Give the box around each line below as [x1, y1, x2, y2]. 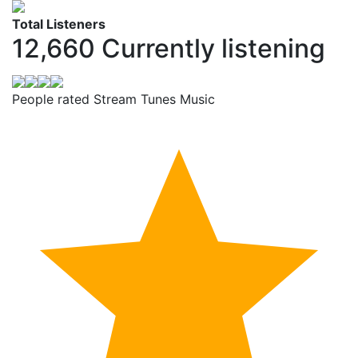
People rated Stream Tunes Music [12, 91, 215, 108]
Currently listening [101, 33, 325, 65]
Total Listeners [12, 16, 105, 33]
